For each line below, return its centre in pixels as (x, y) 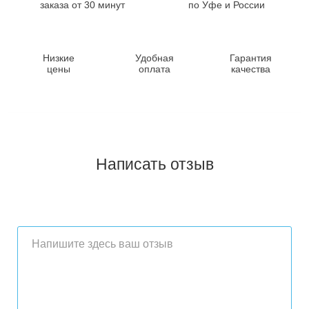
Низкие (58, 58)
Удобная (154, 58)
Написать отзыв (154, 164)
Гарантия (250, 58)
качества (250, 69)
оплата (154, 69)
